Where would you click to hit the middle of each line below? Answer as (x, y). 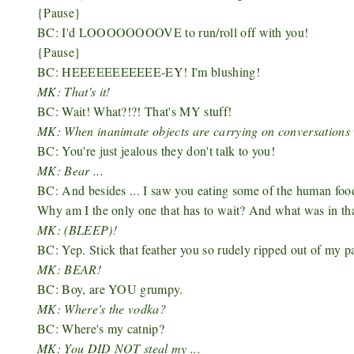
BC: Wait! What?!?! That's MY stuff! (135, 111)
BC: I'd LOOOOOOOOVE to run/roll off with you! (173, 32)
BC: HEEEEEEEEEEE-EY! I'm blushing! (149, 72)
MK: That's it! (76, 91)
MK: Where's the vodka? (102, 309)
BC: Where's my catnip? (101, 328)
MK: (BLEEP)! (77, 230)
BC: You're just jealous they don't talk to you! (156, 151)
